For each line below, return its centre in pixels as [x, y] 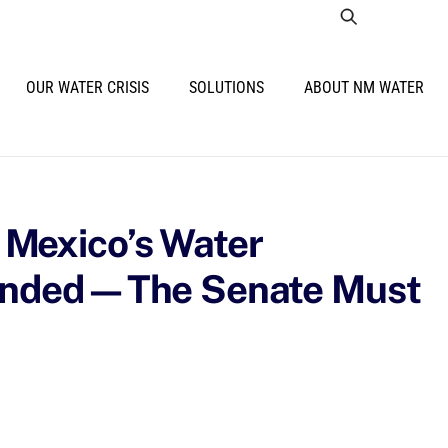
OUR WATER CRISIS [87, 87]
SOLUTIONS [226, 87]
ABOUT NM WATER [363, 87]
